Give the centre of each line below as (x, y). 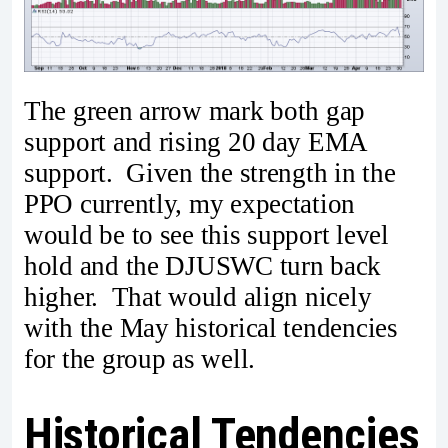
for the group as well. (140, 358)
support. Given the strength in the (210, 172)
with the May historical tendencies (211, 327)
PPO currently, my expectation (190, 203)
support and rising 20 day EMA (195, 141)
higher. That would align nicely (198, 296)
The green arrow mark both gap (195, 110)
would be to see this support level (206, 234)
